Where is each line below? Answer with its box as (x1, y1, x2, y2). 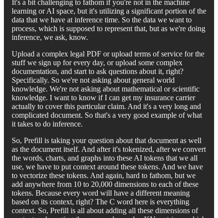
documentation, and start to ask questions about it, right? (12, 67, 183, 75)
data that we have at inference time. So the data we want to (12, 15, 192, 24)
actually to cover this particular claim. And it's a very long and (12, 102, 201, 110)
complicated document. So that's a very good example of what (12, 110, 202, 119)
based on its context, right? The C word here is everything (12, 197, 189, 206)
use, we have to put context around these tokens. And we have (12, 162, 203, 171)
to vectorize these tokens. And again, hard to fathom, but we (12, 171, 196, 180)
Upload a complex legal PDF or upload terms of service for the (12, 49, 204, 58)
